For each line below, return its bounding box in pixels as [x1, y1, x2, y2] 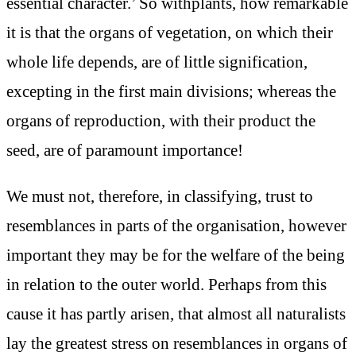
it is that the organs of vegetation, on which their [6, 23, 333, 42]
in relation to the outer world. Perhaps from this [6, 274, 327, 293]
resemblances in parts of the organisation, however [6, 215, 346, 234]
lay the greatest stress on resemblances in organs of [6, 333, 347, 352]
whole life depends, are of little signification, [6, 52, 308, 72]
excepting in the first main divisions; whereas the [6, 82, 336, 101]
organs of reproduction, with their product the [6, 111, 315, 130]
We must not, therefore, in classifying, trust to [6, 186, 313, 205]
